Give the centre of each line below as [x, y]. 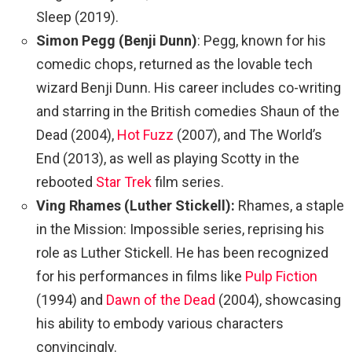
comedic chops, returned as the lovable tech [174, 64]
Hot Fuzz [145, 134]
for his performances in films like [141, 276]
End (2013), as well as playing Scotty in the [168, 158]
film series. [189, 181]
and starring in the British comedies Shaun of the [188, 111]
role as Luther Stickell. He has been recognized [182, 252]
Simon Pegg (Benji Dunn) [117, 40]
